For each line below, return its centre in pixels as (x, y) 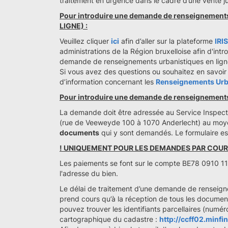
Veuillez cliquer (85, 41)
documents (79, 133)
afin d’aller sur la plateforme (167, 41)
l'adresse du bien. (89, 173)
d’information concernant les (108, 82)
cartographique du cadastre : (109, 219)
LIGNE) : (74, 26)
